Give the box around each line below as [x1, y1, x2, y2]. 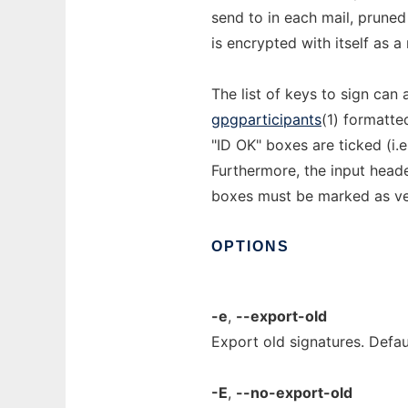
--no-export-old [236, 383, 352, 402]
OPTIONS [211, 239, 290, 254]
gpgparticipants [211, 110, 321, 128]
